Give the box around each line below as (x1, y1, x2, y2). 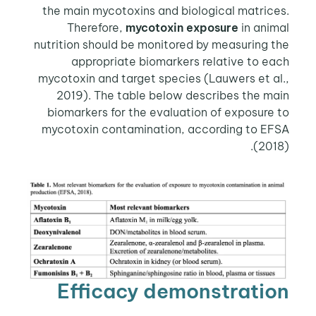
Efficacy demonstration (59, 278, 292, 303)
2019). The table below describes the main (59, 88, 292, 103)
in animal (241, 20, 292, 35)
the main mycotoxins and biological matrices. (44, 4, 292, 18)
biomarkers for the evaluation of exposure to (49, 105, 292, 120)
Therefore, (69, 20, 128, 35)
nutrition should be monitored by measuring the (36, 37, 292, 52)
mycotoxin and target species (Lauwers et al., (40, 71, 292, 86)
